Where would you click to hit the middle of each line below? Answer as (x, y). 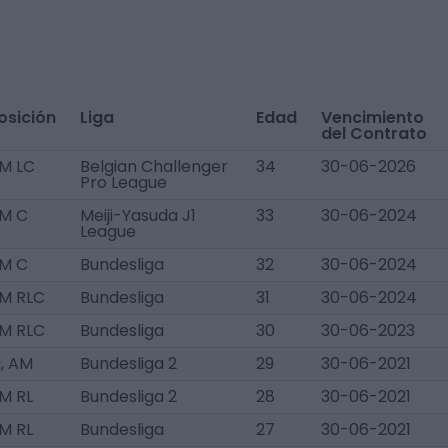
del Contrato (374, 133)
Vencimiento (372, 117)
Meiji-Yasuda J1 (138, 215)
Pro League (123, 182)
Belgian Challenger (154, 166)
